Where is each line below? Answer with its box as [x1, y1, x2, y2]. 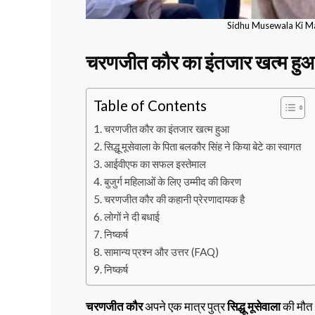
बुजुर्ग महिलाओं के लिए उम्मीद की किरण [104, 174, 242, 188]
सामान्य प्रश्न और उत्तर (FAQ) [104, 245, 219, 258]
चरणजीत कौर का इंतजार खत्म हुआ [104, 122, 230, 135]
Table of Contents [94, 97, 207, 115]
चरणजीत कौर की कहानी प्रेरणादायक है [104, 192, 245, 205]
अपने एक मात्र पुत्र [143, 298, 227, 314]
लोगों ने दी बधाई [104, 210, 160, 223]
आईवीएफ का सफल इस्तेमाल [104, 157, 207, 170]
